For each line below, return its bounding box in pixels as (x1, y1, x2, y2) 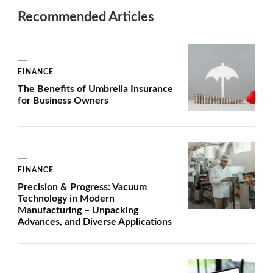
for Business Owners (18, 96, 108, 106)
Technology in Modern (18, 194, 115, 204)
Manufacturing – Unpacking (18, 205, 138, 216)
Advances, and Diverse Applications (18, 217, 172, 227)
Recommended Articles (18, 10, 154, 24)
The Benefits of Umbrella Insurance (18, 84, 173, 94)
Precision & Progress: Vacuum (18, 182, 147, 193)
